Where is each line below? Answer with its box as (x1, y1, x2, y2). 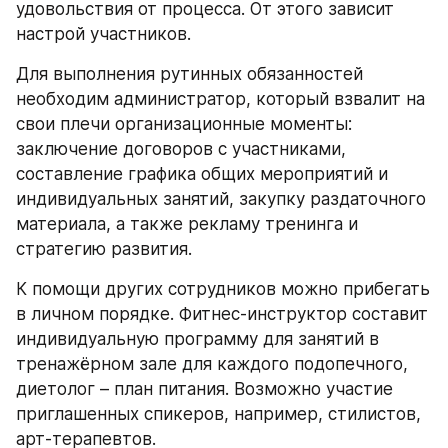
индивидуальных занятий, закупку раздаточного (16, 189, 426, 209)
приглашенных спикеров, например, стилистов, (16, 404, 421, 424)
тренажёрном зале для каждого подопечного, (16, 354, 408, 374)
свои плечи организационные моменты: (16, 114, 352, 134)
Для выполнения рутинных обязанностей (16, 64, 363, 84)
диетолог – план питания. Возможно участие (16, 379, 393, 399)
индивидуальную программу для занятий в (16, 329, 379, 349)
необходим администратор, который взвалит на (16, 89, 425, 109)
